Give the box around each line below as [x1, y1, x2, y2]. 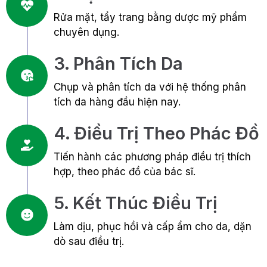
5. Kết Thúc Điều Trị [54, 192, 218, 213]
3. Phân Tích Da [54, 52, 183, 74]
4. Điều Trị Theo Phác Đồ [54, 122, 259, 144]
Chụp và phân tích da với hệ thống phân [54, 80, 246, 93]
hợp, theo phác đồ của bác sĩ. [54, 165, 195, 178]
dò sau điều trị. [54, 235, 124, 247]
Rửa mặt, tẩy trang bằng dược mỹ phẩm [54, 11, 247, 23]
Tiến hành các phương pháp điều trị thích [54, 150, 251, 163]
